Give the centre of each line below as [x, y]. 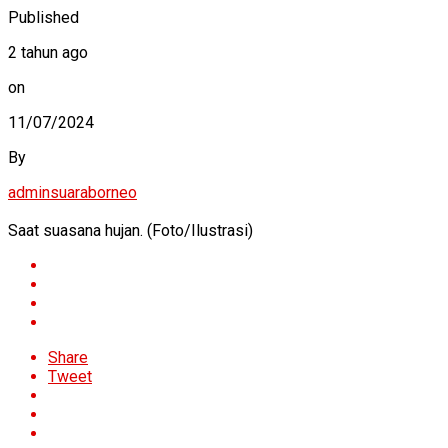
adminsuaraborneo [72, 193]
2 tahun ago [48, 53]
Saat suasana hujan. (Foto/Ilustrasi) [130, 231]
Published [43, 18]
